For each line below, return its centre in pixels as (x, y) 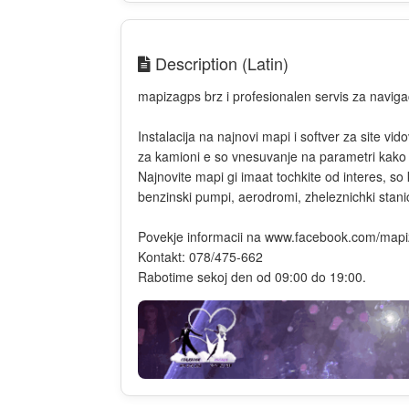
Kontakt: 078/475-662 (200, 257)
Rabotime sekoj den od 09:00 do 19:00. (252, 277)
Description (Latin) (220, 63)
